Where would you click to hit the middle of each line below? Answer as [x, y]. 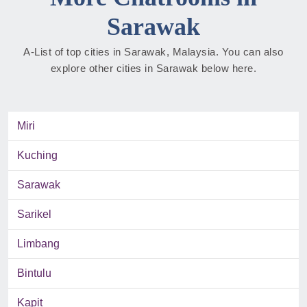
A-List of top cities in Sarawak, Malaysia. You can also [153, 52]
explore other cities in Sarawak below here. [153, 69]
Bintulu [34, 273]
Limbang [38, 244]
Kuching [37, 156]
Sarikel [34, 214]
